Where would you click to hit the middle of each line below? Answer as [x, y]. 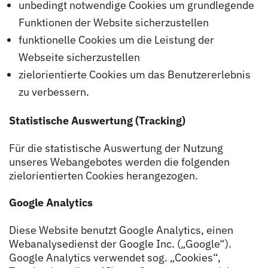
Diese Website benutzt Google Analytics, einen [121, 230]
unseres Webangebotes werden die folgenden [119, 162]
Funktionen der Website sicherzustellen [113, 22]
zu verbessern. [54, 92]
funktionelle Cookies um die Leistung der [116, 39]
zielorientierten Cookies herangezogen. [103, 175]
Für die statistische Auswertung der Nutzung [116, 148]
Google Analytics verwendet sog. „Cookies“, [115, 257]
